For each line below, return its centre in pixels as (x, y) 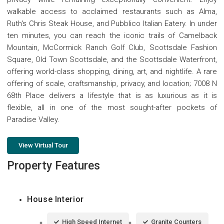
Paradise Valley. (33, 119)
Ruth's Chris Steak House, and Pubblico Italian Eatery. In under (112, 23)
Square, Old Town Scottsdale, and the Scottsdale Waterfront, (112, 59)
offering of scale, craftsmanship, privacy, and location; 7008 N (112, 83)
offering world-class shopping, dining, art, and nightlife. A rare (112, 71)
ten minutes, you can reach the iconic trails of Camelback (112, 35)
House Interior (55, 199)
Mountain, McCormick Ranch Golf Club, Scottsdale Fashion (112, 47)
